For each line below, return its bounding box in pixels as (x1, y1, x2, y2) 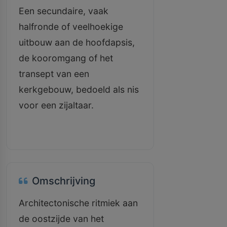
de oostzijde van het (19, 213, 104, 224)
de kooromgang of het (19, 53, 113, 63)
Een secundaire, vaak (19, 6, 108, 16)
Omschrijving (32, 175, 95, 187)
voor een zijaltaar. (19, 100, 94, 110)
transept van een (19, 68, 89, 79)
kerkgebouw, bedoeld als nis (19, 84, 139, 95)
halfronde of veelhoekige (19, 21, 123, 32)
